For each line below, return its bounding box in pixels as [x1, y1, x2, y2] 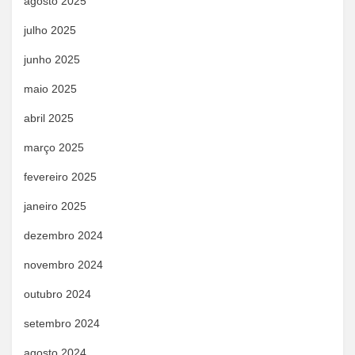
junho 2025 [24, 53, 80, 66]
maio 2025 [24, 82, 77, 95]
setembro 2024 [24, 317, 100, 330]
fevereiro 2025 [24, 170, 97, 183]
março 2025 [24, 141, 84, 154]
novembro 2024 [24, 258, 103, 271]
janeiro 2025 [24, 200, 86, 212]
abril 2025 [24, 112, 74, 124]
